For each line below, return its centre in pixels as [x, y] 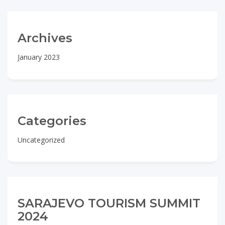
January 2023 [39, 57]
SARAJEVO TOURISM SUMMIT [109, 203]
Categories [52, 121]
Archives [45, 38]
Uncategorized [41, 140]
